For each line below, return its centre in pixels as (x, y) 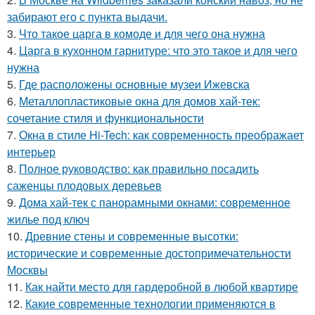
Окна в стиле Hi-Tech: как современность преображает (161, 134)
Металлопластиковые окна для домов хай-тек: (140, 101)
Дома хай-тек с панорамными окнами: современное (155, 202)
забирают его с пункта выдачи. (87, 16)
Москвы (27, 269)
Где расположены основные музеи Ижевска (134, 84)
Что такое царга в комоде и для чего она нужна (142, 33)
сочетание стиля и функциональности (105, 117)
